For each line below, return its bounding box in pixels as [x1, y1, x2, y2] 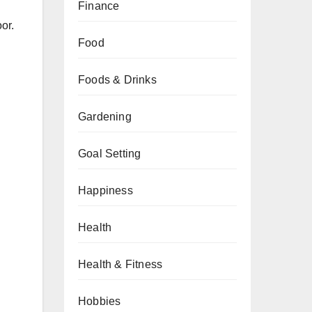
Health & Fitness [78, 258, 163, 270]
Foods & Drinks [78, 74, 157, 86]
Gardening [78, 111, 132, 123]
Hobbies [78, 295, 121, 307]
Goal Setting [78, 148, 141, 159]
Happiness [78, 185, 133, 196]
